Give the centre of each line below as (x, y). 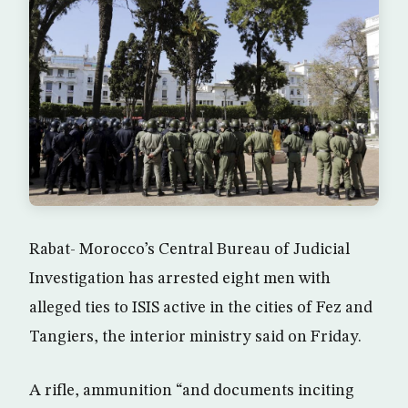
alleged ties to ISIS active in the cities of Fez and (201, 308)
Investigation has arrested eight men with (180, 279)
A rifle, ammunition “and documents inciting (192, 391)
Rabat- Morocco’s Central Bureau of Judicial (189, 250)
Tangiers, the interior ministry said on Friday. (195, 337)
